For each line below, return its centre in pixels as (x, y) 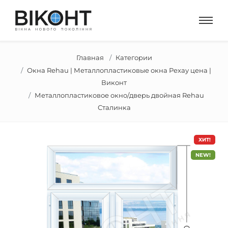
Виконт (114, 82)
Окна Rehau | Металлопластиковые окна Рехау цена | (119, 70)
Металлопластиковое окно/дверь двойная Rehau (119, 95)
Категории (134, 58)
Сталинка (114, 107)
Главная (90, 58)
